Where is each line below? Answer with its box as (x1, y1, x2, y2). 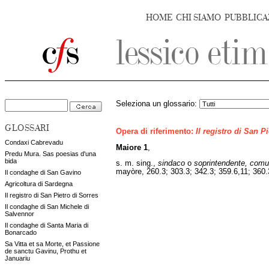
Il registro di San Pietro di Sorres (5, 192, 98, 199)
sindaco (158, 159, 185, 168)
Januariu (5, 255, 30, 262)
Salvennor (5, 210, 34, 217)
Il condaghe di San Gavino (5, 169, 81, 176)
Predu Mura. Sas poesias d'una (5, 150, 96, 157)
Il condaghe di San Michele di (5, 203, 89, 210)
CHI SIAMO (176, 13, 221, 23)
